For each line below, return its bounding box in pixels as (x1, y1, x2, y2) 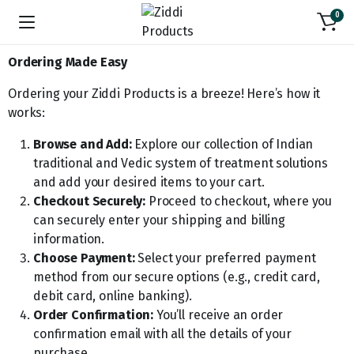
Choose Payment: (33, 250, 135, 265)
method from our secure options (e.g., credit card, (33, 269, 320, 284)
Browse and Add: (33, 137, 132, 152)
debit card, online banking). (33, 288, 192, 303)
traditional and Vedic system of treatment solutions (33, 156, 328, 171)
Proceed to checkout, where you (145, 194, 333, 209)
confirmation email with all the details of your (33, 326, 292, 341)
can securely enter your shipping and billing (33, 213, 285, 228)
